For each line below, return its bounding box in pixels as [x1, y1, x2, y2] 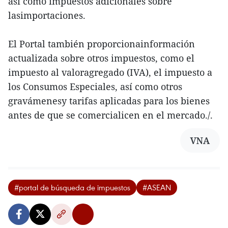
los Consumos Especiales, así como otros [8, 80, 182, 93]
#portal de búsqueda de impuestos [14, 182, 130, 192]
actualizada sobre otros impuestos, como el [8, 52, 194, 64]
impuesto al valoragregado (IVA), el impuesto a [8, 66, 212, 78]
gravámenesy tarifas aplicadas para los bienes [8, 95, 210, 107]
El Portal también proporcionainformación [8, 38, 195, 50]
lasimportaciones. [8, 9, 85, 21]
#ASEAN [142, 182, 171, 192]
